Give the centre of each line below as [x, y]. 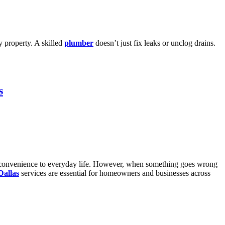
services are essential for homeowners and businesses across [115, 173]
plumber [79, 43]
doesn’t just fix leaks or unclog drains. [154, 43]
